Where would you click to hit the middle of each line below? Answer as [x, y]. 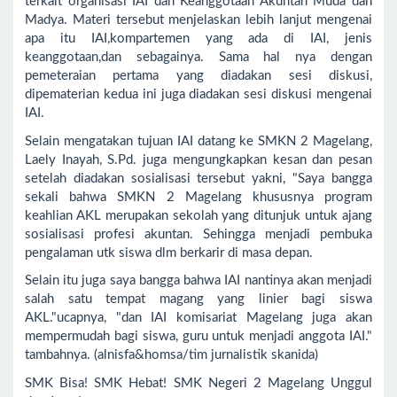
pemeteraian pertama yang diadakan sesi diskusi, [198, 76]
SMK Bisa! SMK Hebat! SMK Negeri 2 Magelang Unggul [198, 383]
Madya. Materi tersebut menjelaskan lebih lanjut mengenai [198, 20]
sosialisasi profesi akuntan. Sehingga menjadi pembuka [198, 234]
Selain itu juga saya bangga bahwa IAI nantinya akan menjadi [198, 281]
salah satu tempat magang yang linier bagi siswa [198, 300]
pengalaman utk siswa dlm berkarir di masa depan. [169, 253]
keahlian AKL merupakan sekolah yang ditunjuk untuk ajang [198, 215]
